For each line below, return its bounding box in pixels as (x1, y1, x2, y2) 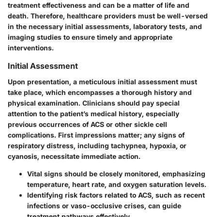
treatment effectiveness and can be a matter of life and (8, 1, 189, 10)
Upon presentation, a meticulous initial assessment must (8, 77, 197, 86)
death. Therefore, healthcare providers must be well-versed (8, 12, 208, 20)
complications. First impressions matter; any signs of (8, 130, 185, 139)
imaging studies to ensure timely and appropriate (8, 33, 172, 42)
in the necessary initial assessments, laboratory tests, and (8, 22, 202, 31)
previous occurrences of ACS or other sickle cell (8, 120, 167, 128)
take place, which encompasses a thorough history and (8, 88, 192, 96)
